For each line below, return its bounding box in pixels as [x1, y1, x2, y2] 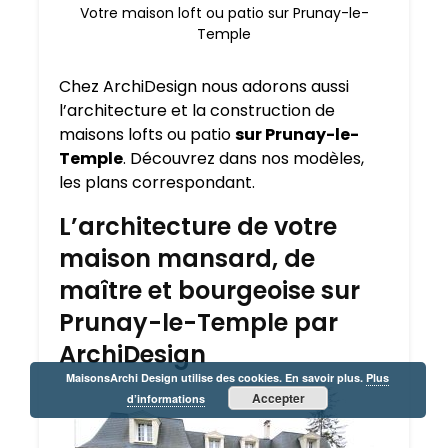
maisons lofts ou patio [59, 123, 235, 147]
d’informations [127, 391, 206, 406]
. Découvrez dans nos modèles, [123, 147, 364, 171]
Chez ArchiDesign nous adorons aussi [59, 75, 349, 99]
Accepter [251, 389, 305, 407]
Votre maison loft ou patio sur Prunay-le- [79, 3, 369, 24]
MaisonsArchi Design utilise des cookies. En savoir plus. [66, 370, 367, 385]
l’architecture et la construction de [59, 99, 335, 123]
